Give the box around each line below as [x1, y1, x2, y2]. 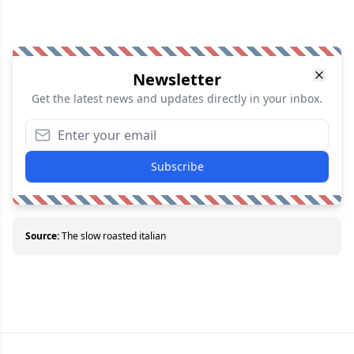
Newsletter [133, 69, 221, 91]
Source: [25, 229, 59, 243]
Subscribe [150, 159, 204, 175]
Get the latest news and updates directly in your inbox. [32, 91, 322, 107]
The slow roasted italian [62, 229, 166, 243]
